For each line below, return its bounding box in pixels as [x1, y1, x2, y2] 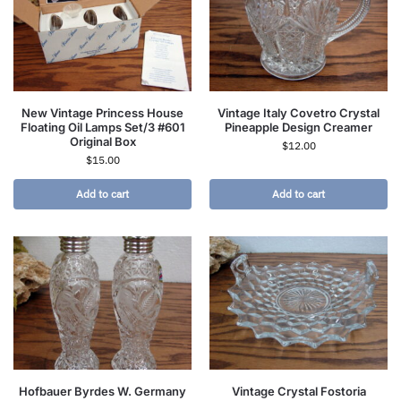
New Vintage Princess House [21, 105, 183, 120]
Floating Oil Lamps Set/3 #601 [20, 119, 185, 134]
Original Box [69, 133, 136, 149]
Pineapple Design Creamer [225, 119, 372, 134]
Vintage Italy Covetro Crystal [218, 105, 380, 120]
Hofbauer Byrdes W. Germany [19, 383, 186, 398]
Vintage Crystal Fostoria [231, 383, 366, 398]
